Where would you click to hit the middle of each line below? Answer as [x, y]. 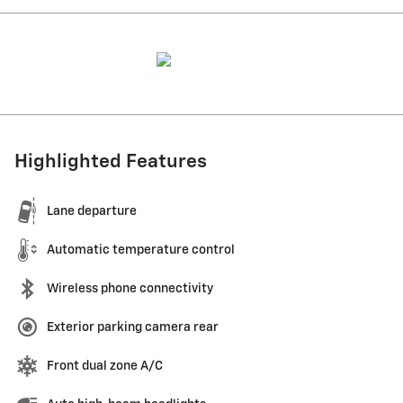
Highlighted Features [111, 163]
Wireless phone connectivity [130, 289]
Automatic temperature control [141, 251]
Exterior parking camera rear [133, 328]
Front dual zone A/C [105, 367]
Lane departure [92, 212]
